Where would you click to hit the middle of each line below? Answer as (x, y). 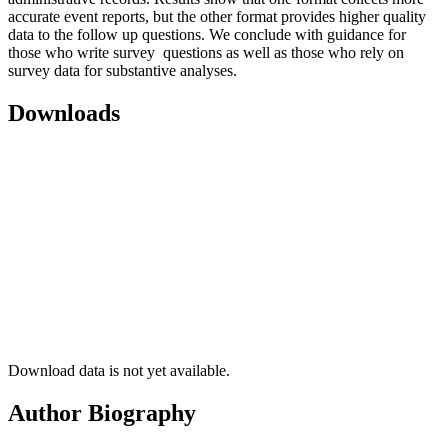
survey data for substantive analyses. (122, 70)
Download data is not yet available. (119, 371)
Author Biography (102, 413)
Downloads (64, 112)
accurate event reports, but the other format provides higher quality (217, 16)
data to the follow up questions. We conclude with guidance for (207, 34)
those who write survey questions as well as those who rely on (206, 52)
